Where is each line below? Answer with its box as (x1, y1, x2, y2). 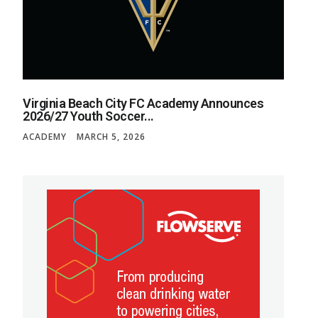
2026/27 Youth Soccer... (23, 109, 154, 124)
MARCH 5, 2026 (77, 131, 146, 143)
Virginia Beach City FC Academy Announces (23, 96, 263, 111)
